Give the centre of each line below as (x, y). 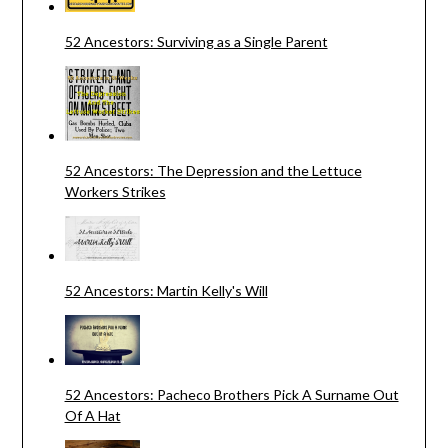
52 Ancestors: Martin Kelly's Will (166, 291)
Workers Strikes (115, 192)
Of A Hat (92, 416)
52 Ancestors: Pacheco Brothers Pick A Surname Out (231, 395)
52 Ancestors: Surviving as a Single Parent (196, 42)
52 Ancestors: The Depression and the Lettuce (213, 171)
